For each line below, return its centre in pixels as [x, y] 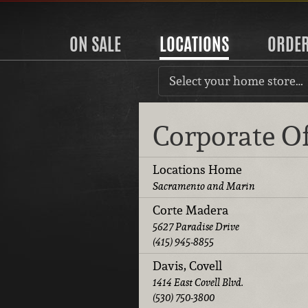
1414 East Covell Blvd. [198, 283]
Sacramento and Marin [204, 186]
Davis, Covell [187, 266]
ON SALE [95, 44]
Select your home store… [236, 80]
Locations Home [197, 170]
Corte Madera [190, 210]
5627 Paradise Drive [196, 227]
